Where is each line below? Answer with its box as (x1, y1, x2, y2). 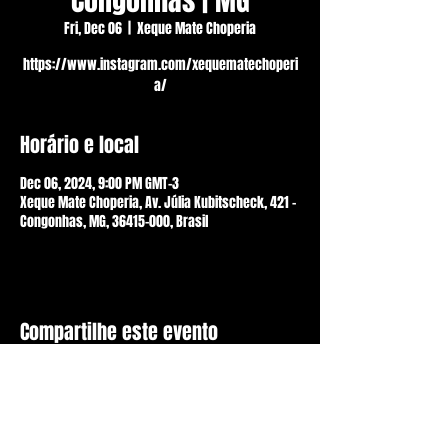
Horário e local (20, 130, 139, 160)
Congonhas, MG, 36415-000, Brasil (20, 211, 208, 232)
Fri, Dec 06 (64, 18, 122, 39)
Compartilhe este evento (20, 317, 218, 347)
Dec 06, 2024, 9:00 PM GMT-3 (20, 173, 179, 194)
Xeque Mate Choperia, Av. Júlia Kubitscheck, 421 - (20, 192, 296, 213)
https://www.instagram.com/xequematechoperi (22, 54, 298, 75)
